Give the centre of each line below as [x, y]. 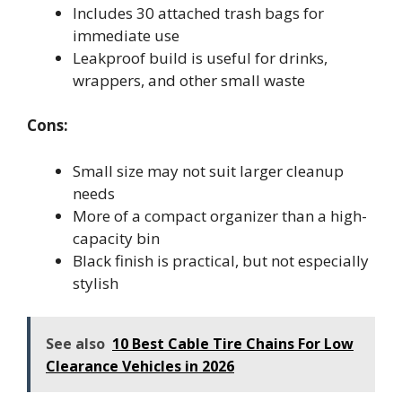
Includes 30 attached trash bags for [198, 13]
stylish [96, 283]
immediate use [126, 35]
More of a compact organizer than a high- [220, 215]
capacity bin [116, 238]
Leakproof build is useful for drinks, [200, 57]
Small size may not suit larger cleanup [208, 170]
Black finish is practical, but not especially [221, 260]
